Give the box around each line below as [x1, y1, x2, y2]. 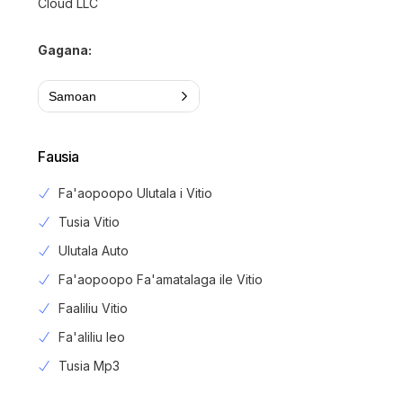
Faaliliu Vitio [58, 300, 128, 317]
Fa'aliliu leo [58, 329, 125, 345]
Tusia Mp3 [58, 358, 120, 374]
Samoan [49, 89, 97, 104]
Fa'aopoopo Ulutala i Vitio [58, 185, 212, 201]
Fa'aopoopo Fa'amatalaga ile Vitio [58, 272, 263, 288]
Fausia [38, 148, 79, 166]
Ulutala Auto [58, 243, 129, 259]
